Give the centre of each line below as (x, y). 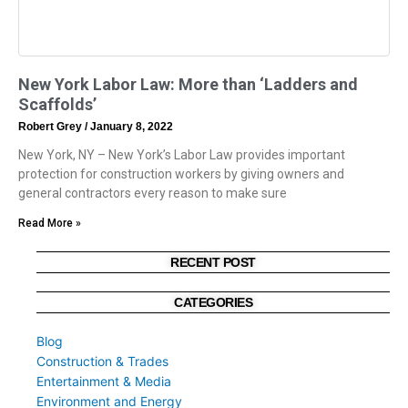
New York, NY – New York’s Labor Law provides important (182, 155)
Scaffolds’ (57, 105)
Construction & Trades (102, 362)
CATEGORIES (213, 303)
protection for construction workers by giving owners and (181, 174)
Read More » (50, 224)
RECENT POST (213, 263)
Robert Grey (51, 127)
